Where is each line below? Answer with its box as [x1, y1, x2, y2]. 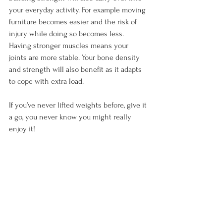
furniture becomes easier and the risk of [9, 17, 139, 26]
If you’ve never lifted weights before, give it [9, 101, 149, 110]
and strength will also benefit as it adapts [9, 65, 144, 74]
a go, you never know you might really [9, 112, 133, 121]
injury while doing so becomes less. [9, 29, 126, 38]
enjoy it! [9, 124, 35, 133]
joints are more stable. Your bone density [9, 53, 142, 62]
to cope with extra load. [9, 77, 84, 86]
